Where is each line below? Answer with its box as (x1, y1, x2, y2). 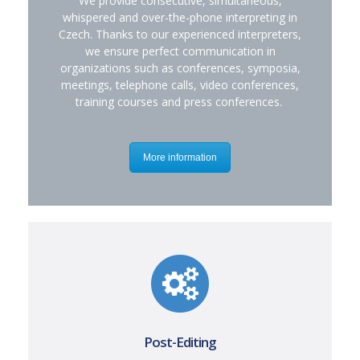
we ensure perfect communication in (84, 43, 276, 59)
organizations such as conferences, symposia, (59, 59, 301, 76)
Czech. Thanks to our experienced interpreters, (59, 26, 301, 42)
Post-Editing (144, 333, 216, 352)
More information (143, 151, 217, 163)
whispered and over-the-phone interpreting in (63, 9, 297, 25)
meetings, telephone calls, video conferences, (61, 76, 299, 92)
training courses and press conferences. (75, 93, 285, 109)
